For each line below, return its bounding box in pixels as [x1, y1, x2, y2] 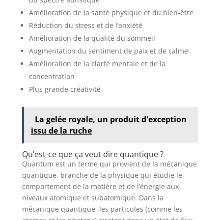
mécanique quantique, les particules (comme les [22, 204, 183, 214]
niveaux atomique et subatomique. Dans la [22, 192, 164, 202]
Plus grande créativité [28, 84, 101, 94]
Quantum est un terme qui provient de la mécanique [22, 159, 197, 168]
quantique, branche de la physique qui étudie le [22, 170, 182, 180]
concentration [28, 71, 75, 81]
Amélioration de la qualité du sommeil [28, 33, 155, 43]
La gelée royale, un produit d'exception [34, 113, 187, 125]
